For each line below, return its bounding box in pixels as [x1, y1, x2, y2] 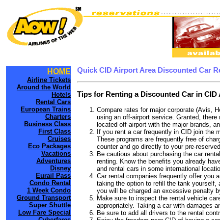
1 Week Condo [27, 187, 71, 194]
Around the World [17, 83, 71, 91]
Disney [50, 165, 71, 172]
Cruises [48, 135, 71, 142]
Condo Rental [29, 179, 71, 187]
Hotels [52, 91, 71, 98]
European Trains [21, 106, 71, 113]
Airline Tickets [27, 76, 71, 83]
